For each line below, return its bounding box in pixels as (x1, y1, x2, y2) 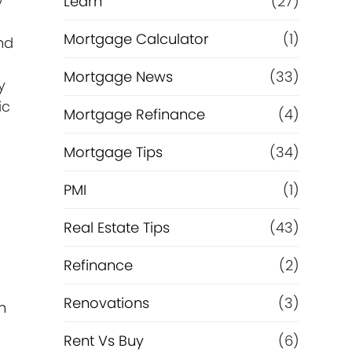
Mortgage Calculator (63, 29, 209, 49)
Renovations (63, 293, 149, 313)
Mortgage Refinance (63, 104, 205, 124)
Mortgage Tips (63, 142, 163, 162)
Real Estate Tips (63, 218, 170, 237)
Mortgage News (63, 67, 173, 86)
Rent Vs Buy (63, 331, 144, 350)
